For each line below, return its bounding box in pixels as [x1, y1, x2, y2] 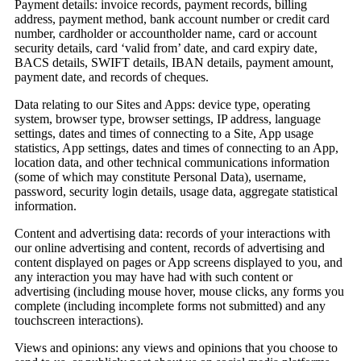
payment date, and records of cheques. [15, 70, 209, 85]
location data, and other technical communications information [15, 156, 330, 170]
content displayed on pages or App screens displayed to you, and [15, 255, 342, 270]
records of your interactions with [163, 226, 330, 241]
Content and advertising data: [15, 226, 163, 241]
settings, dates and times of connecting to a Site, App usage [15, 127, 313, 141]
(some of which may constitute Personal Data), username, [15, 170, 306, 185]
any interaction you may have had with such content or [15, 270, 293, 284]
